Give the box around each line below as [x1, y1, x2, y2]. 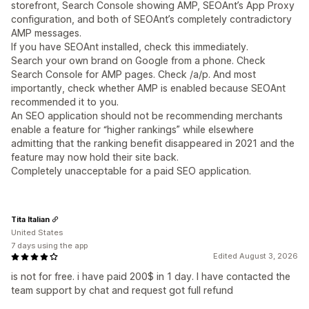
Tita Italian [11, 214, 50, 224]
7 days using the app [11, 241, 88, 251]
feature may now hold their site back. [11, 151, 179, 163]
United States [11, 228, 63, 238]
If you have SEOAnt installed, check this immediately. [11, 41, 248, 53]
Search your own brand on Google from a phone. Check [11, 54, 266, 67]
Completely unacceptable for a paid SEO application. [11, 165, 251, 177]
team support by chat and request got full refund [11, 284, 233, 297]
